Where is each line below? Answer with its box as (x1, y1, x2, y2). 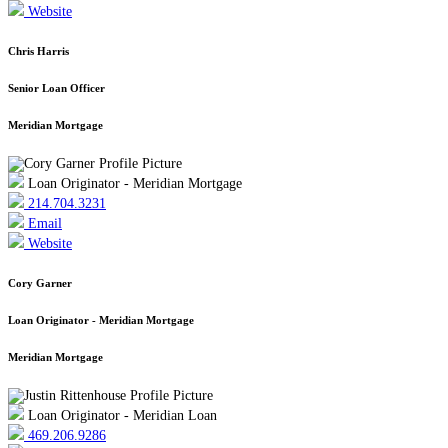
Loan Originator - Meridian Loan (24, 407, 217, 423)
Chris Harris (8, 44, 69, 57)
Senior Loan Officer (8, 81, 105, 94)
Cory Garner (8, 276, 72, 289)
